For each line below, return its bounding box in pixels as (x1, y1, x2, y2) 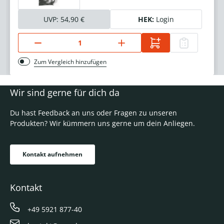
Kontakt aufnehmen (22, 150, 82, 159)
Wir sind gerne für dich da (10, 86, 119, 99)
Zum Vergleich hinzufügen (34, 57, 106, 66)
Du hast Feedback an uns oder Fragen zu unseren (10, 108, 177, 118)
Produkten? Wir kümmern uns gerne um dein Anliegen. (10, 118, 195, 128)
